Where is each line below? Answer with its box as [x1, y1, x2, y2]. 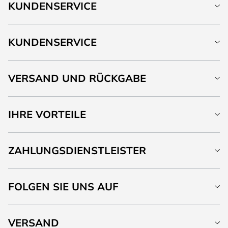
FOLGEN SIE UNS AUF [8, 180, 119, 193]
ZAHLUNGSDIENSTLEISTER [8, 144, 146, 157]
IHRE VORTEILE [8, 107, 86, 121]
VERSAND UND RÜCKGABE [8, 71, 146, 85]
